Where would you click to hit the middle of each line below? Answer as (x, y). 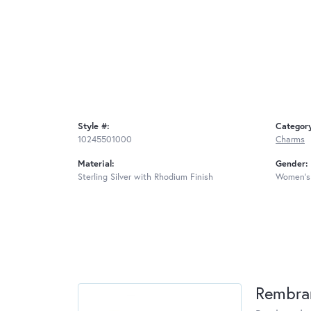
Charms (290, 140)
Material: (96, 164)
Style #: (94, 126)
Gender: (292, 164)
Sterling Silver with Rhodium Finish (145, 177)
